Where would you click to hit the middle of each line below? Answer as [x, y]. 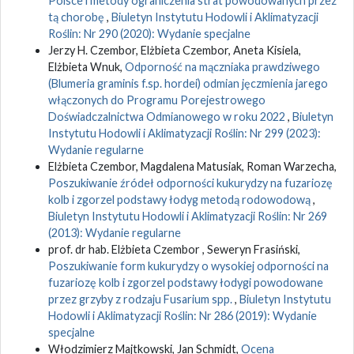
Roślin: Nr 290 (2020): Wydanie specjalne [149, 33]
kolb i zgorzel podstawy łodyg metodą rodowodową [181, 199]
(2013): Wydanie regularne [115, 232]
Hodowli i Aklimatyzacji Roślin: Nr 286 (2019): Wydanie [183, 315]
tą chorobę [77, 17]
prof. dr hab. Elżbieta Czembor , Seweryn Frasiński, [174, 249]
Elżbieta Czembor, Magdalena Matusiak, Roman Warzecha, [192, 166]
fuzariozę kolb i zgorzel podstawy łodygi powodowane [186, 282]
